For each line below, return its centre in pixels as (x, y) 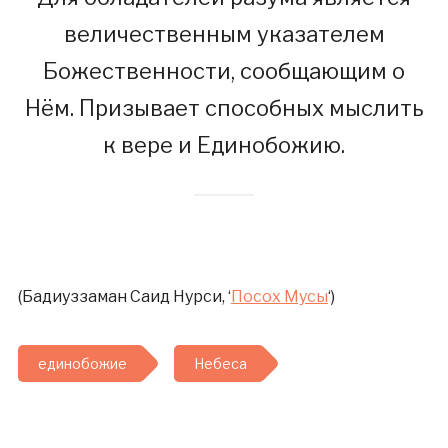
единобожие (82, 363)
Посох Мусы (279, 296)
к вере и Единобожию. (224, 145)
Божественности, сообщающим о (224, 71)
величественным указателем (224, 34)
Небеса (220, 363)
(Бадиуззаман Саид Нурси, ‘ (124, 296)
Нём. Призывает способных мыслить (224, 108)
